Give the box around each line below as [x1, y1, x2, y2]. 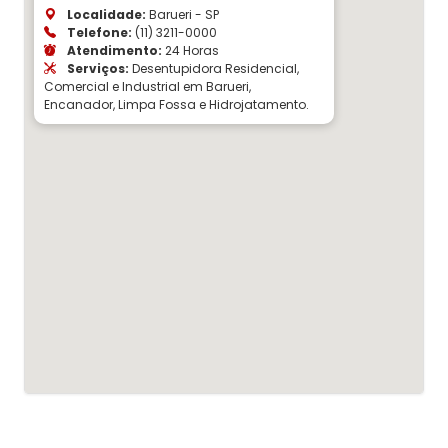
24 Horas [162, 41, 219, 59]
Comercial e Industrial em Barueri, [44, 77, 251, 95]
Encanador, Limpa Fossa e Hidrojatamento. [44, 95, 309, 113]
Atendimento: [64, 41, 162, 59]
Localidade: [64, 5, 146, 23]
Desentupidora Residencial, [129, 59, 299, 77]
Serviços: [64, 59, 129, 77]
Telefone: [64, 23, 132, 41]
